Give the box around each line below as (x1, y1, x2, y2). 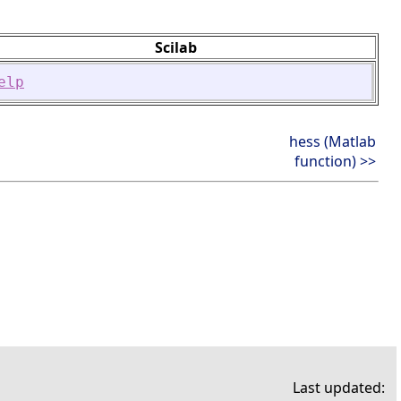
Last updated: (293, 378, 385, 397)
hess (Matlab (289, 131, 376, 151)
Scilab (154, 37, 197, 57)
